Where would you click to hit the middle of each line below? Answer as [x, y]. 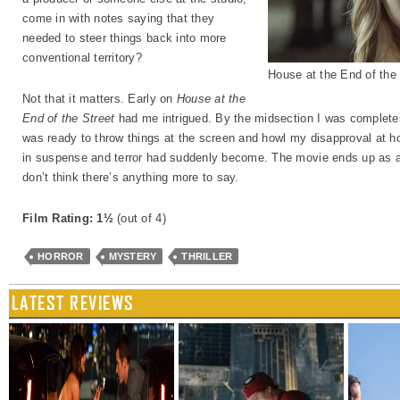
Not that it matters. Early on [100, 99]
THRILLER [207, 256]
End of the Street [69, 118]
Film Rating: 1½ [70, 218]
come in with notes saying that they [119, 18]
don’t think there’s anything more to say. [131, 177]
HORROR [61, 256]
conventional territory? [82, 58]
